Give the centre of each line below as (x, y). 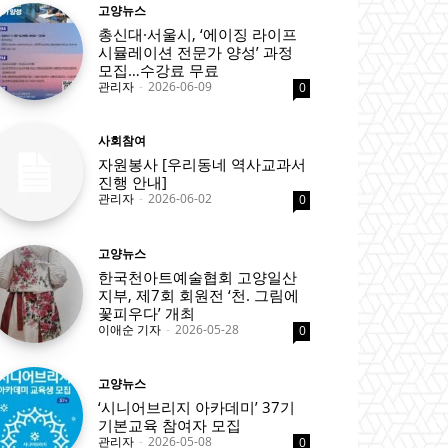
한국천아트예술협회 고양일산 (198, 276)
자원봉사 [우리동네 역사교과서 (202, 164)
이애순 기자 (130, 329)
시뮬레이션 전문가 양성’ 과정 (196, 52)
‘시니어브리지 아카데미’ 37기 (197, 406)
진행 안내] (133, 182)
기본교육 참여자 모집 (170, 424)
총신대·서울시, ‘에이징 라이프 (198, 34)
